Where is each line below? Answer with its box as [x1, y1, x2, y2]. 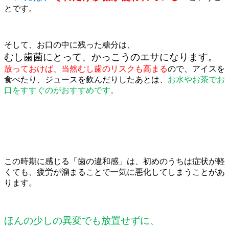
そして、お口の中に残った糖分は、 [4, 40, 135, 50]
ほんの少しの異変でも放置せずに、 [4, 215, 159, 226]
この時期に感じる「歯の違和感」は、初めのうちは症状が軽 [4, 157, 225, 166]
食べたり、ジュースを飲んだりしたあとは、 [4, 75, 168, 84]
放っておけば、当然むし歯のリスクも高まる [4, 64, 168, 74]
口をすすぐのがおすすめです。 [4, 86, 119, 95]
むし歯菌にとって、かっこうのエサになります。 [4, 52, 218, 63]
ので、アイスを [168, 64, 225, 74]
